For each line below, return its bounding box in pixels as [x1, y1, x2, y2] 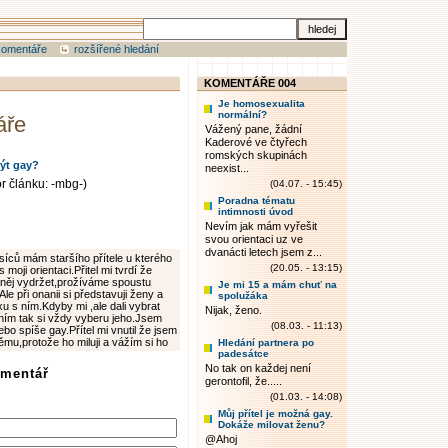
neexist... [205, 162, 249, 174]
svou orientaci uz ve [205, 233, 303, 245]
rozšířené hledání [74, 43, 159, 55]
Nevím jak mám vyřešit [205, 220, 317, 232]
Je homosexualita [218, 98, 305, 109]
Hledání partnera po [218, 337, 314, 348]
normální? [218, 109, 267, 120]
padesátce [218, 348, 269, 359]
